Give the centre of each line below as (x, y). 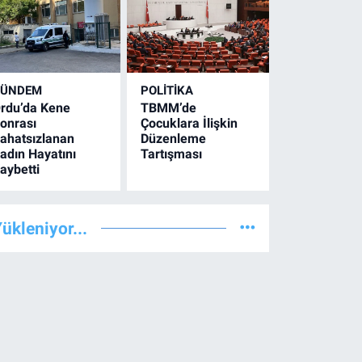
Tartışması (172, 154)
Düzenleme (174, 138)
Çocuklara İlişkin (189, 123)
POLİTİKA (167, 90)
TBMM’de (169, 107)
